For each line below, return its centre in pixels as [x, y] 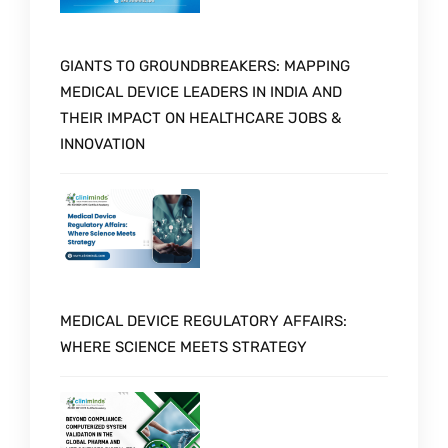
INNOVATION [102, 144]
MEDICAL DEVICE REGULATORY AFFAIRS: [203, 321]
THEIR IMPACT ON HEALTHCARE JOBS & [200, 118]
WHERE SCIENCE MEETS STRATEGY [183, 347]
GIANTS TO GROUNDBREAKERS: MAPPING [205, 66]
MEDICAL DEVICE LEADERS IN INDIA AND [201, 92]
